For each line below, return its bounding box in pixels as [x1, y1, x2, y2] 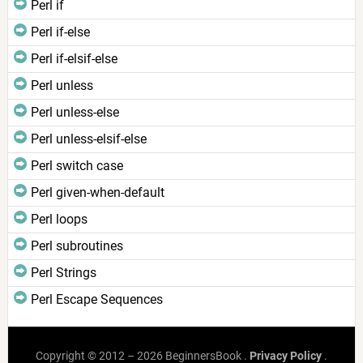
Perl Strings [30, 265, 96, 280]
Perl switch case [30, 158, 123, 173]
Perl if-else [30, 24, 90, 40]
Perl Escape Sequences [30, 292, 163, 307]
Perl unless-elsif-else [30, 131, 147, 147]
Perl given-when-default [30, 185, 164, 200]
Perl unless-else [30, 105, 119, 120]
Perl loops [30, 211, 88, 227]
